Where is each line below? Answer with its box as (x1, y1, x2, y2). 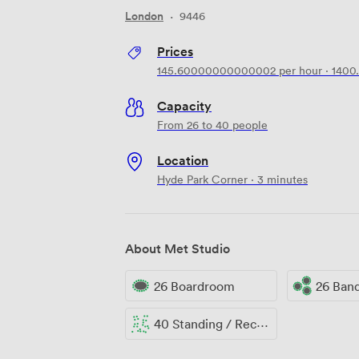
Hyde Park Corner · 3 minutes (157, 171, 308, 187)
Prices (157, 42, 193, 60)
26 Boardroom (154, 277, 235, 294)
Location (157, 151, 208, 169)
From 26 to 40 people (157, 116, 268, 132)
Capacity (157, 96, 212, 115)
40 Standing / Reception (154, 316, 256, 333)
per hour (276, 62, 322, 78)
